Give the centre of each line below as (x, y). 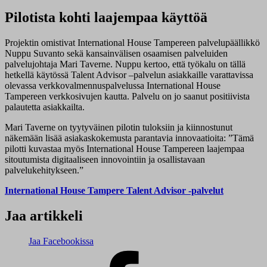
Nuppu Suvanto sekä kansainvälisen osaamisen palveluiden (116, 54)
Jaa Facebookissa (61, 241)
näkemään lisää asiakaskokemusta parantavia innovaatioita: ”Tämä (129, 138)
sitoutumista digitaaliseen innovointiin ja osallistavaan (105, 160)
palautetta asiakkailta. (45, 107)
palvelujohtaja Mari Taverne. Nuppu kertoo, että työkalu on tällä (125, 64)
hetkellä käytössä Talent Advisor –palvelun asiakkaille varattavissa (129, 75)
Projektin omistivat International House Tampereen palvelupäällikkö (132, 43)
